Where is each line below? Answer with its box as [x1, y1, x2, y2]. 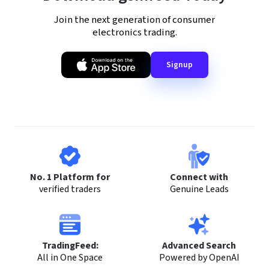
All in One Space [37, 250, 103, 264]
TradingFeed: [41, 238, 98, 252]
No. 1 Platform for [30, 170, 110, 184]
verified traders [39, 182, 101, 196]
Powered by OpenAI [159, 250, 240, 264]
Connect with [170, 170, 228, 184]
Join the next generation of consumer [54, 12, 215, 27]
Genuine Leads [169, 182, 229, 196]
